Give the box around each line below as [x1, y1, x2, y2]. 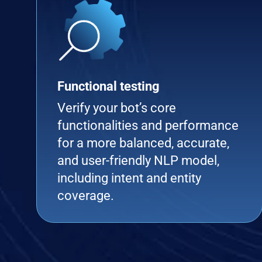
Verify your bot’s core [57, 101, 176, 115]
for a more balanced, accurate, [57, 136, 229, 150]
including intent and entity [57, 171, 201, 185]
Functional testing [57, 79, 160, 94]
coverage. [57, 188, 114, 203]
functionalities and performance [57, 118, 239, 133]
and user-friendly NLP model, [57, 153, 219, 168]
